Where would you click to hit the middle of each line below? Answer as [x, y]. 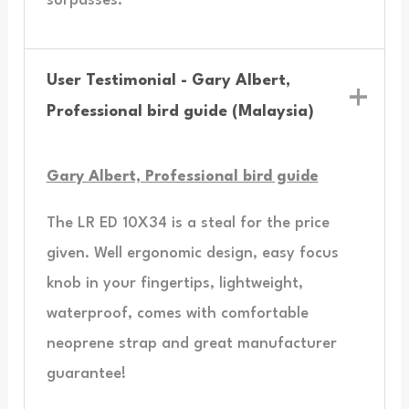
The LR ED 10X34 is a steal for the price [188, 224]
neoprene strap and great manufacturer [191, 344]
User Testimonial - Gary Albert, [169, 81]
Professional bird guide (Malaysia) [181, 112]
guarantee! [86, 374]
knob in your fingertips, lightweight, [174, 284]
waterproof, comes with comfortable [177, 314]
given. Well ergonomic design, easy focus [192, 254]
